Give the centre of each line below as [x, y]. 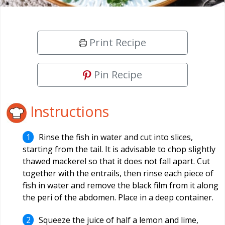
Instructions [68, 111]
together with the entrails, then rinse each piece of [118, 173]
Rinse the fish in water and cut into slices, [116, 137]
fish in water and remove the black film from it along [121, 185]
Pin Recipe [117, 74]
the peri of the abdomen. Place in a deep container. [118, 197]
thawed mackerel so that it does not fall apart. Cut [116, 161]
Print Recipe [117, 42]
